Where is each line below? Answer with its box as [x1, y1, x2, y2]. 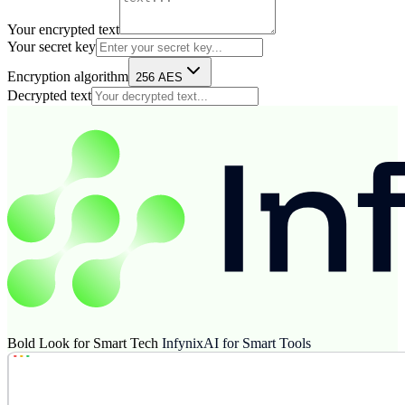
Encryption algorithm [7, 68, 128, 84]
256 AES [136, 70, 183, 84]
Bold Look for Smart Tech [7, 334, 158, 351]
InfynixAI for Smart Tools [162, 334, 311, 351]
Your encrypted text [7, 21, 119, 37]
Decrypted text [7, 87, 91, 103]
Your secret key [7, 38, 96, 54]
